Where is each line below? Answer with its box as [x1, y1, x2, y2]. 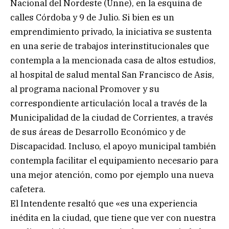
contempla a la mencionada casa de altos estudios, [10, 54, 216, 66]
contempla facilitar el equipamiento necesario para [10, 154, 218, 166]
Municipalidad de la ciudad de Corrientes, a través [10, 111, 213, 123]
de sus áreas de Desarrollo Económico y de [10, 126, 186, 138]
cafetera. [10, 183, 45, 195]
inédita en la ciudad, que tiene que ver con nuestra [10, 212, 216, 223]
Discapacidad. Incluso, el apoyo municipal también [10, 140, 216, 152]
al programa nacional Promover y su [10, 83, 159, 95]
